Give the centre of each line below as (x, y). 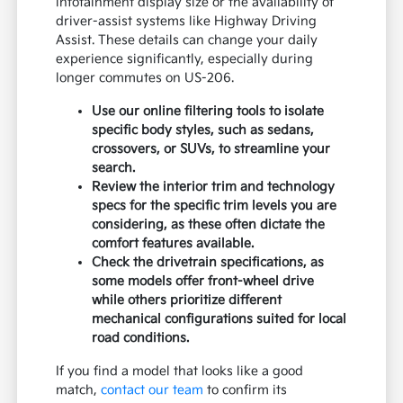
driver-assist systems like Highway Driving (187, 22)
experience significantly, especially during (185, 59)
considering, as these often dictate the (209, 225)
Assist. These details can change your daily (187, 40)
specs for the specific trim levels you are (215, 206)
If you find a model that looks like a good (180, 372)
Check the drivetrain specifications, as (208, 263)
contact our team (152, 390)
